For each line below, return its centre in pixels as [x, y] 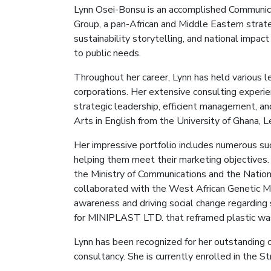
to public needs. [107, 53]
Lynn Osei [94, 9]
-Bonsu [130, 9]
